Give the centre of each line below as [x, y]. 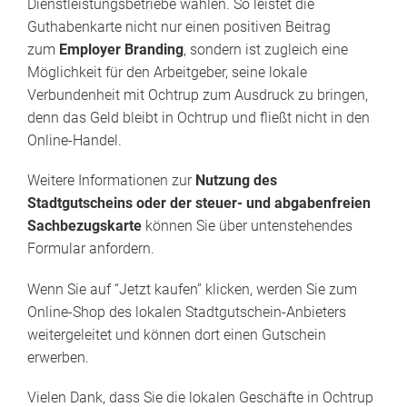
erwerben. [58, 357]
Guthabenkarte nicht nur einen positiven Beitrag [179, 27]
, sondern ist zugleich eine [266, 50]
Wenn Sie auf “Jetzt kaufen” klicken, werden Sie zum [192, 289]
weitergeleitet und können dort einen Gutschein [177, 334]
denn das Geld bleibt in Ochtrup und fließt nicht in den [199, 118]
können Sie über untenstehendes [247, 226]
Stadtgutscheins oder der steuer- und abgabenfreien [199, 203]
